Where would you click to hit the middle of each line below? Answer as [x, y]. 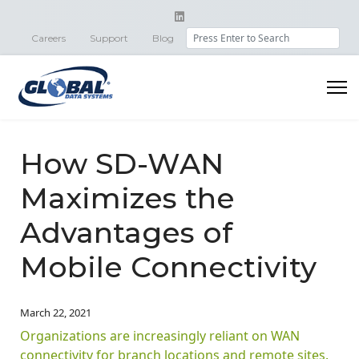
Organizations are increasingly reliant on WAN [160, 335]
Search [204, 35]
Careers [48, 38]
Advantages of [126, 232]
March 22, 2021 [56, 312]
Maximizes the [127, 198]
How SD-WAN [122, 163]
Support [109, 38]
